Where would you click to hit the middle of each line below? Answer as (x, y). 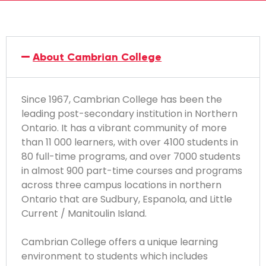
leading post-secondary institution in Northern (129, 114)
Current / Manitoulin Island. (84, 214)
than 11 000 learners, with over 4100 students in (130, 142)
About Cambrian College (97, 57)
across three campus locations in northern (121, 185)
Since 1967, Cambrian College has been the (122, 100)
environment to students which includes (115, 256)
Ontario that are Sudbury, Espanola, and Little (127, 199)
